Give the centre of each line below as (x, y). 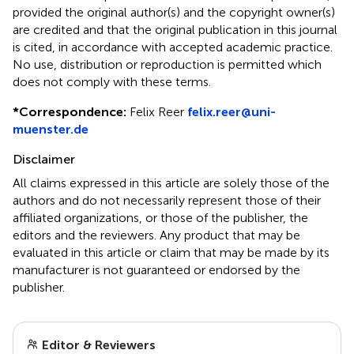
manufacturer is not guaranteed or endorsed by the (156, 269)
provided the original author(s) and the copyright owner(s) (174, 12)
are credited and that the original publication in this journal (175, 29)
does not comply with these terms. (112, 81)
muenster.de (51, 129)
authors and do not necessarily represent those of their (167, 200)
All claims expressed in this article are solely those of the (171, 183)
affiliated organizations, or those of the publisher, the (160, 217)
